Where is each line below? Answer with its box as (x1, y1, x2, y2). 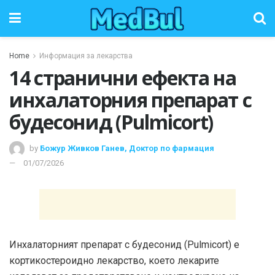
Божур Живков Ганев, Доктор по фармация (40, 143, 214, 153)
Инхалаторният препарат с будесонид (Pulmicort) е (9, 238, 239, 250)
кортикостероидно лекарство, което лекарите (9, 254, 219, 266)
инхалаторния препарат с (9, 87, 252, 113)
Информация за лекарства (39, 52, 133, 60)
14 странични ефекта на (9, 64, 236, 91)
